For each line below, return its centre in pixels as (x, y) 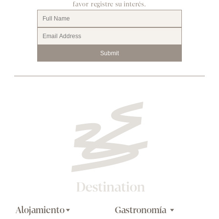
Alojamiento (40, 210)
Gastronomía (142, 210)
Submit (109, 53)
